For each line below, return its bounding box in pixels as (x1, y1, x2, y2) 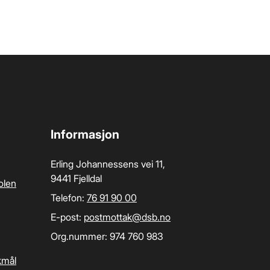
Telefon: (51, 192, 87, 204)
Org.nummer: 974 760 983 (51, 230, 163, 242)
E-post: (51, 211, 84, 223)
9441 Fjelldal (51, 172, 102, 184)
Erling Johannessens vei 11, (51, 158, 165, 170)
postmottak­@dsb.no (84, 211, 171, 223)
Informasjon (51, 127, 119, 142)
